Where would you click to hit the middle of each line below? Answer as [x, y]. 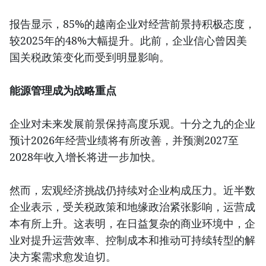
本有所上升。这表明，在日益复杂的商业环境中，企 [132, 224]
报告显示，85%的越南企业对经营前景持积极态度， [132, 24]
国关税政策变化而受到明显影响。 [90, 57]
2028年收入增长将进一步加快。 [85, 157]
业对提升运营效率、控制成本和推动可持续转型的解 [132, 240]
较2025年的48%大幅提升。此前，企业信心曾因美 [128, 41]
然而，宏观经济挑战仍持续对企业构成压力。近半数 [132, 190]
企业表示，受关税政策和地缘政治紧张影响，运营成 [132, 207]
